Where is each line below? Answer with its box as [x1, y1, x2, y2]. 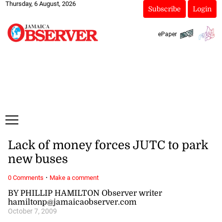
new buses [7, 152, 68, 166]
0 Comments [7, 173, 44, 181]
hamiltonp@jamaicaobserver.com [7, 197, 137, 207]
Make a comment [49, 173, 99, 181]
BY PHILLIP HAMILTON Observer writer [7, 188, 162, 198]
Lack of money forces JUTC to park [7, 138, 208, 153]
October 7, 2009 [7, 207, 57, 216]
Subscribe [148, 5, 181, 13]
